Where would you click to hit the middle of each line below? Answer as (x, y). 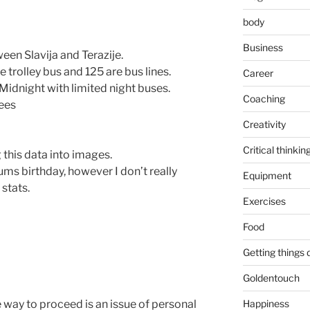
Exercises (264, 201)
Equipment (267, 175)
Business (263, 47)
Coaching (264, 98)
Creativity (264, 124)
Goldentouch (271, 277)
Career (258, 73)
